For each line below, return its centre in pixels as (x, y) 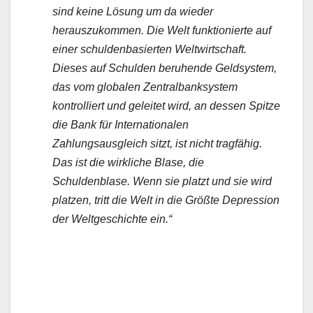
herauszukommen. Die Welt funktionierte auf (162, 31)
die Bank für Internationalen (121, 125)
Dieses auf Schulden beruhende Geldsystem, (165, 68)
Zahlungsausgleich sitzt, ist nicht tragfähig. (157, 144)
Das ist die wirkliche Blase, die (128, 163)
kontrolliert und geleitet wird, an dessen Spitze (166, 106)
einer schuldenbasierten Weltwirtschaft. (150, 50)
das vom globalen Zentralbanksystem (145, 87)
